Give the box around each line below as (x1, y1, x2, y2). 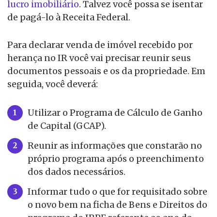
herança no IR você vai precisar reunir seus (7, 52, 191, 64)
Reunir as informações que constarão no (28, 140, 202, 152)
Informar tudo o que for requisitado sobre (28, 186, 207, 198)
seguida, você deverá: (7, 78, 98, 90)
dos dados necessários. (28, 166, 125, 178)
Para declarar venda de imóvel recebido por (7, 39, 193, 51)
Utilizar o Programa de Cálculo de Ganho (28, 107, 202, 119)
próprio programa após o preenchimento (28, 153, 204, 165)
